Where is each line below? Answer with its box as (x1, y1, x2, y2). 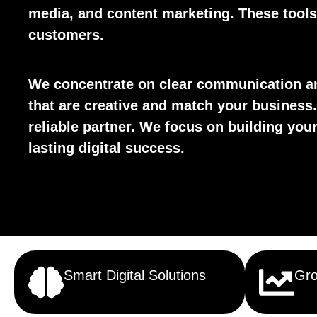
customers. (28, 27, 105, 42)
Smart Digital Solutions (64, 267, 206, 283)
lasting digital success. (28, 140, 185, 156)
